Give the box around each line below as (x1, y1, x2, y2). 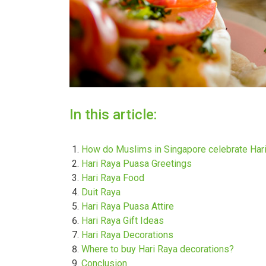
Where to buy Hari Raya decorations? (81, 243, 234, 255)
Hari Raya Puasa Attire (81, 201, 174, 213)
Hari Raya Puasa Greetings (81, 158, 192, 170)
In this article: (69, 106, 157, 123)
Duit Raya (81, 186, 121, 198)
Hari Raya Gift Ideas (81, 215, 164, 227)
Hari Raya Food (81, 172, 144, 184)
